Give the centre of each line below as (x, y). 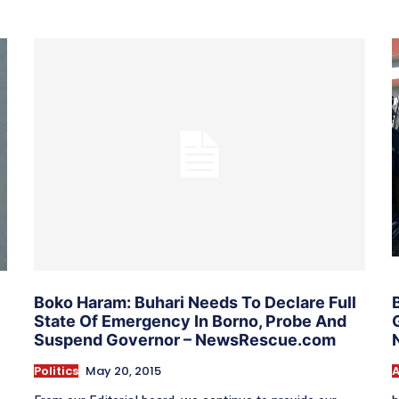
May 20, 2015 (123, 370)
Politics (56, 370)
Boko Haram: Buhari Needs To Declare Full (195, 302)
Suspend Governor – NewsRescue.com (185, 339)
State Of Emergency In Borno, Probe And (190, 321)
